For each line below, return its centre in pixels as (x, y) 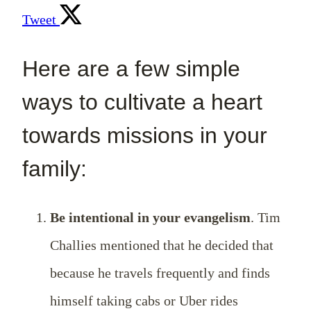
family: (54, 168)
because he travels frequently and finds (160, 273)
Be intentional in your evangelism (150, 218)
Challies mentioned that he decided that (162, 245)
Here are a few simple (131, 68)
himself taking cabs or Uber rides (144, 301)
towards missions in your (145, 135)
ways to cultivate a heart (142, 102)
